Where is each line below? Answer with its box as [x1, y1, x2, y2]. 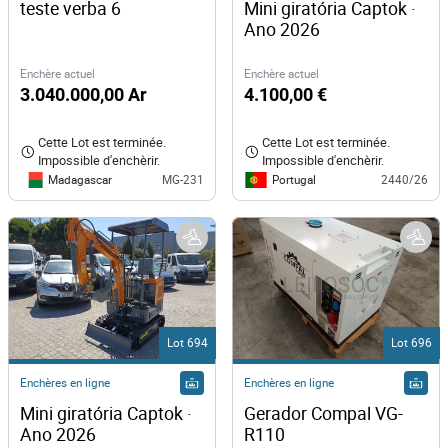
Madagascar [48, 171, 112, 187]
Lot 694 [167, 334, 208, 350]
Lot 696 [391, 334, 432, 350]
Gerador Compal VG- [244, 400, 403, 425]
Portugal [272, 171, 316, 187]
